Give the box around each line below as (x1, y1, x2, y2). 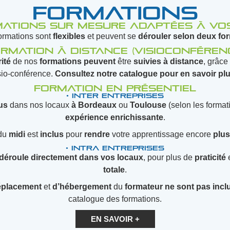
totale (103, 165, 125, 175)
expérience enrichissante (65, 113, 163, 122)
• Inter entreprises (66, 92, 164, 100)
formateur (125, 182, 163, 191)
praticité (195, 153, 226, 162)
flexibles (52, 32, 85, 41)
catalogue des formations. (68, 195, 162, 204)
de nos (11, 57, 40, 66)
